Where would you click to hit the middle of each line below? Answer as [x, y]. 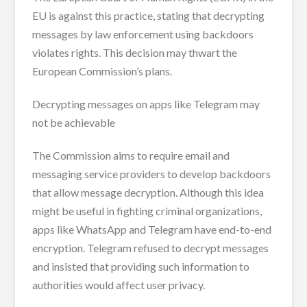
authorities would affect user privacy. [119, 284]
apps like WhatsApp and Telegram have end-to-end [152, 229]
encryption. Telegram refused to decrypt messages [151, 247]
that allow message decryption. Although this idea [148, 192]
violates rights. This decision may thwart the [135, 52]
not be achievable [74, 122]
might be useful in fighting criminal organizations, [147, 210]
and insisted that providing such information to [141, 266]
